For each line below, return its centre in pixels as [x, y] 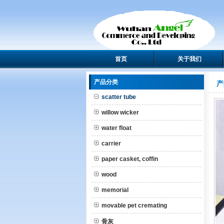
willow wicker [120, 112]
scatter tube [119, 97]
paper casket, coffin [130, 159]
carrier [111, 143]
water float [116, 128]
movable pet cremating [134, 205]
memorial [115, 190]
